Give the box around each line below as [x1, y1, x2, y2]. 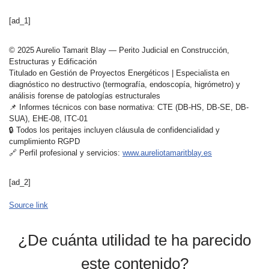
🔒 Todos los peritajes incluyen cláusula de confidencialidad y [9, 125, 220, 134]
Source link [9, 201, 48, 210]
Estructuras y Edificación [9, 57, 97, 66]
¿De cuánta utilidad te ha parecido [18, 231, 251, 249]
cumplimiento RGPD [9, 137, 80, 146]
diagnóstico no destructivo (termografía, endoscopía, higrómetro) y [9, 80, 240, 89]
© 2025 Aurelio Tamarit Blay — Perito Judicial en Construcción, [9, 46, 229, 55]
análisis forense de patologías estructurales [9, 91, 160, 100]
